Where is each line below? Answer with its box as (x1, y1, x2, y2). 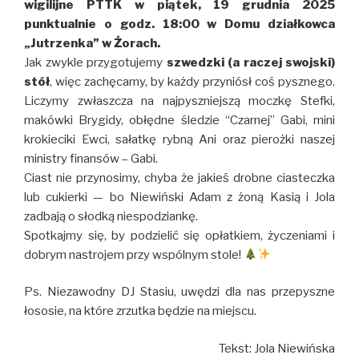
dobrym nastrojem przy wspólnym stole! (24, 247, 244, 262)
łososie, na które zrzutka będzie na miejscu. (24, 304, 256, 319)
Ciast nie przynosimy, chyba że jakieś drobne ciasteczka (24, 170, 335, 185)
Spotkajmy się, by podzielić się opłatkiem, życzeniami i (24, 228, 335, 243)
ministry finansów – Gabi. (24, 151, 158, 166)
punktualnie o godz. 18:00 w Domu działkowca (24, 16, 335, 31)
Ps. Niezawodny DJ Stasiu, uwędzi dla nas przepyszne (24, 284, 335, 300)
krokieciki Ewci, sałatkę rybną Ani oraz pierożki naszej (24, 131, 335, 147)
